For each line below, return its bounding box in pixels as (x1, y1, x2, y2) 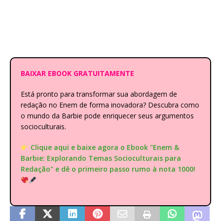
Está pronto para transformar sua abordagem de (21, 89, 177, 99)
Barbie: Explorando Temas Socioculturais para (21, 153, 181, 163)
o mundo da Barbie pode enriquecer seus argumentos (21, 111, 194, 121)
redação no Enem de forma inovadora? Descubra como (21, 100, 199, 110)
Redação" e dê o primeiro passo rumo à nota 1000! (21, 164, 195, 174)
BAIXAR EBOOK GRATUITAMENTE (21, 69, 134, 78)
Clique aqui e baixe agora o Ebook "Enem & (30, 143, 179, 152)
